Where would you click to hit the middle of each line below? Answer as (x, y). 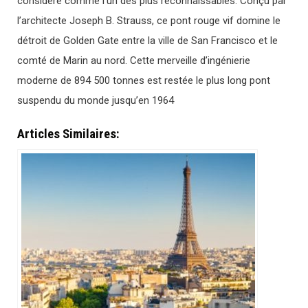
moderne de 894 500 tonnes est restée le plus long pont (144, 81)
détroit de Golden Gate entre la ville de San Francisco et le (147, 41)
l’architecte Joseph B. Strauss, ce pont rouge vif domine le (149, 21)
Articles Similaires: (68, 134)
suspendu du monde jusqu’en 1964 (96, 101)
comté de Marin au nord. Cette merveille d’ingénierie (134, 61)
